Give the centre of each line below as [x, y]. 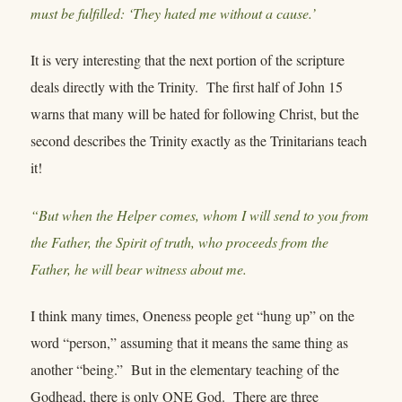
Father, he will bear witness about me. [139, 268]
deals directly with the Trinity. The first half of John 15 [187, 87]
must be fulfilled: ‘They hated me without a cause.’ [173, 13]
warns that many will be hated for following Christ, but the [195, 114]
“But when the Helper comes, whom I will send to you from [200, 214]
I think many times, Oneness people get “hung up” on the [192, 316]
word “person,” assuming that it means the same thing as [189, 343]
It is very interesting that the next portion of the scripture [188, 60]
